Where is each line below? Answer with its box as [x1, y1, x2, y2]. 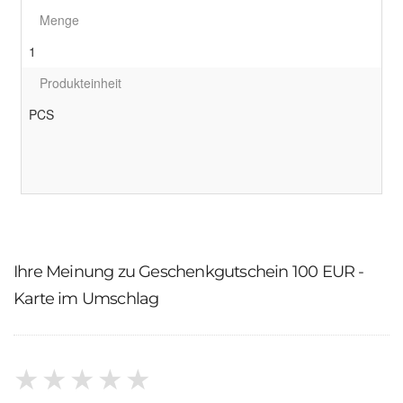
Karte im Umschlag [13, 288, 159, 309]
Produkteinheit [40, 73, 121, 92]
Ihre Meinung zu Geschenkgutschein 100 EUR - [13, 261, 364, 282]
